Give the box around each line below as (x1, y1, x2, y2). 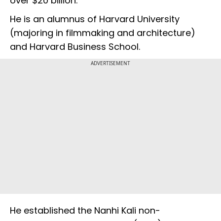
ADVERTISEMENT (91, 60, 130, 67)
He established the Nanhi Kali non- (10, 204, 160, 217)
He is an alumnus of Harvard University (10, 13, 180, 26)
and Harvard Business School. (10, 40, 147, 53)
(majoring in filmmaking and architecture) (10, 27, 195, 39)
